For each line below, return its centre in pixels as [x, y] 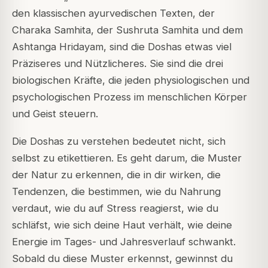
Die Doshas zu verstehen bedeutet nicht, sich [119, 141]
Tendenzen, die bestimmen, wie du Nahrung [116, 192]
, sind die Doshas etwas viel [167, 47]
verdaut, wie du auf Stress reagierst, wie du [115, 208]
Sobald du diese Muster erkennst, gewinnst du [122, 259]
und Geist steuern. [55, 114]
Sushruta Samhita [157, 30]
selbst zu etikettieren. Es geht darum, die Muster [127, 158]
